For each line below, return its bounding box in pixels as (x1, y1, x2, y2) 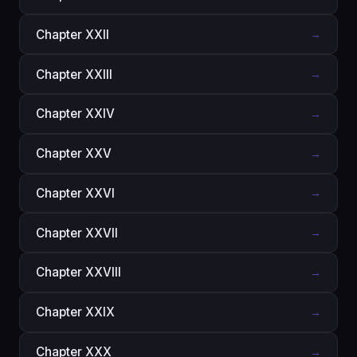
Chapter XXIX (36, 304, 115, 320)
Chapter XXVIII (36, 265, 121, 280)
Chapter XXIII (36, 66, 112, 82)
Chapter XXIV (36, 106, 115, 122)
